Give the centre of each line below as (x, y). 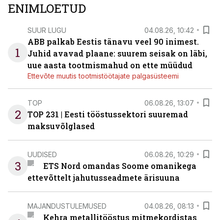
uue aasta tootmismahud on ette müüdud (110, 65)
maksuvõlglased (61, 126)
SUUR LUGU (47, 30)
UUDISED (42, 154)
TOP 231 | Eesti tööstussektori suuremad (108, 114)
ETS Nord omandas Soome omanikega (120, 166)
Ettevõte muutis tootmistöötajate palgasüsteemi (103, 76)
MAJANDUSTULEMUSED (67, 206)
